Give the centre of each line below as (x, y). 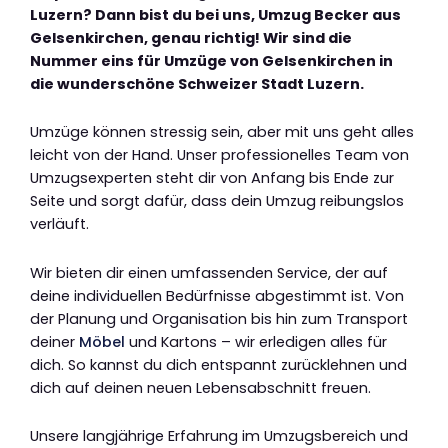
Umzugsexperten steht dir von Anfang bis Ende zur (212, 178)
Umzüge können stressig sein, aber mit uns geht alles (222, 132)
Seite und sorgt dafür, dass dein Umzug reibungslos (217, 201)
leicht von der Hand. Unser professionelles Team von (219, 155)
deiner (54, 341)
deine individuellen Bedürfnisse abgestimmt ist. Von (217, 295)
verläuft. (59, 224)
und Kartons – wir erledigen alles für (256, 341)
